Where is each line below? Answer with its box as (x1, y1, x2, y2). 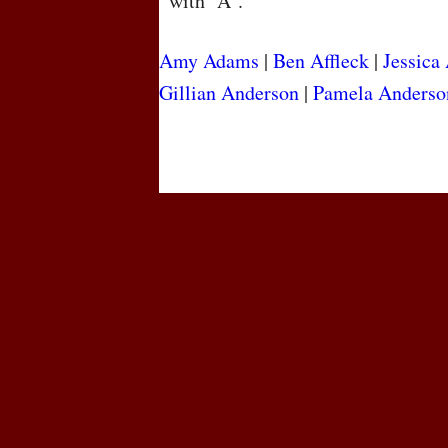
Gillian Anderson (159, 79, 299, 107)
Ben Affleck (273, 47, 369, 75)
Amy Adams (159, 47, 259, 75)
